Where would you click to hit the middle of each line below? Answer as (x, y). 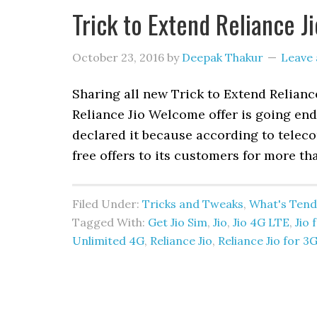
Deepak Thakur (223, 57)
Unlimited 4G (108, 241)
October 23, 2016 (118, 57)
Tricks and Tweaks (193, 204)
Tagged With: (110, 222)
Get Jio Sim (178, 222)
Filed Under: (107, 204)
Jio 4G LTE (261, 222)
